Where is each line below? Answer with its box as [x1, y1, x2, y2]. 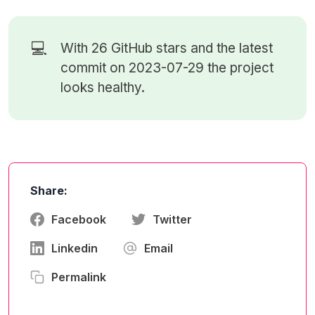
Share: [30, 184, 67, 198]
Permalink [51, 270, 106, 284]
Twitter [153, 212, 192, 226]
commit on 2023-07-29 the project [60, 60, 274, 76]
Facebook [51, 212, 106, 226]
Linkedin [51, 241, 98, 255]
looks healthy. [60, 79, 146, 96]
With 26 [60, 40, 112, 56]
